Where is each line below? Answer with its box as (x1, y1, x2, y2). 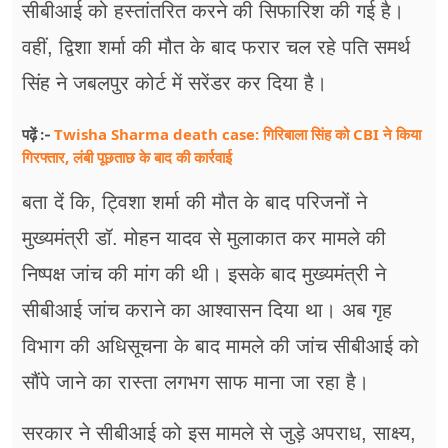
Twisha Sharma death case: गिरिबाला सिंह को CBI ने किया (54, 123, 421, 144)
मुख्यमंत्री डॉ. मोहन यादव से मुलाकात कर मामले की (22, 226, 386, 249)
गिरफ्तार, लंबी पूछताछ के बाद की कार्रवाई (22, 146, 232, 167)
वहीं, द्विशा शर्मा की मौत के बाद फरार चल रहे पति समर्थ (22, 35, 410, 58)
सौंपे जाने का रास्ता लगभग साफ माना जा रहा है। (22, 370, 369, 393)
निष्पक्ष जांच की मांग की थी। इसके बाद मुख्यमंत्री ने (22, 262, 386, 285)
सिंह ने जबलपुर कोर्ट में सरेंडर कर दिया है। (22, 71, 327, 94)
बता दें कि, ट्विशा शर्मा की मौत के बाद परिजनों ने (22, 190, 367, 213)
